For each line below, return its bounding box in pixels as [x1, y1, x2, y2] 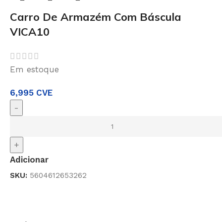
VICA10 [10, 25, 50, 39]
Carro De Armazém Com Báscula [10, 10, 181, 24]
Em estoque [10, 64, 59, 75]
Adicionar [10, 155, 49, 165]
